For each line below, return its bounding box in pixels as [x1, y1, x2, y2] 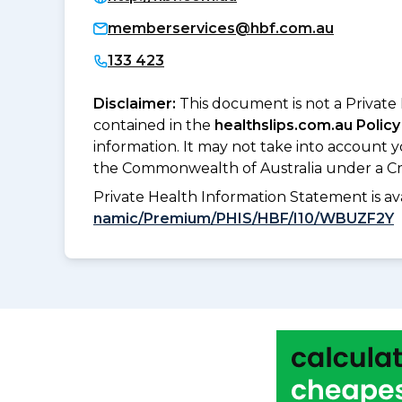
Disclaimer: [93, 94, 179, 112]
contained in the [93, 116, 214, 134]
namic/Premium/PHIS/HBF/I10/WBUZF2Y [93, 209, 394, 227]
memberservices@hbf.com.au [108, 19, 334, 37]
